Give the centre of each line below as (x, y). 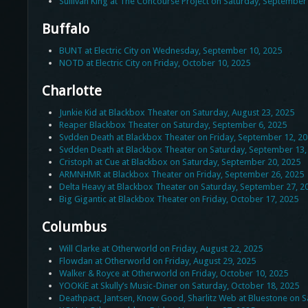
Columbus (74, 227)
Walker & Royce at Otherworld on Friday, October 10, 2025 (173, 274)
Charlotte (71, 91)
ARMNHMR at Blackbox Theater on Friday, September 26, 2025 (181, 175)
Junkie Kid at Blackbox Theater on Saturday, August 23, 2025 (176, 113)
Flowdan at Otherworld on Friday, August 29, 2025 (157, 261)
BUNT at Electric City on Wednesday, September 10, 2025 (170, 51)
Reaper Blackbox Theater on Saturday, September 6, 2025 (173, 125)
